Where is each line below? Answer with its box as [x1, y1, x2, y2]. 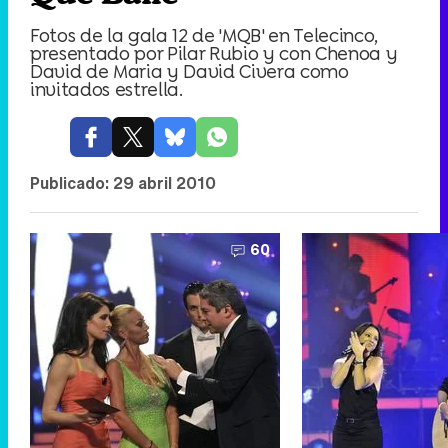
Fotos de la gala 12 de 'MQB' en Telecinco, [30, 22, 379, 48]
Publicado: [30, 171, 113, 195]
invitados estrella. [30, 76, 183, 102]
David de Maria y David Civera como [30, 58, 349, 84]
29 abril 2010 [113, 171, 216, 195]
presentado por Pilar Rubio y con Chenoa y [30, 40, 398, 66]
